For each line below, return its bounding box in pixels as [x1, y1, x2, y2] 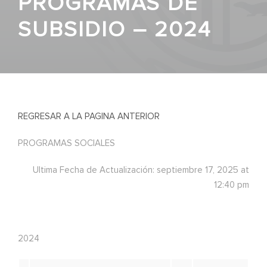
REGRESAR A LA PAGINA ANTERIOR [18, 112, 160, 122]
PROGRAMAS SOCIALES [18, 139, 115, 148]
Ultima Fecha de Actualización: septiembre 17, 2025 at [33, 166, 249, 175]
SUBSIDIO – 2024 [18, 19, 211, 42]
